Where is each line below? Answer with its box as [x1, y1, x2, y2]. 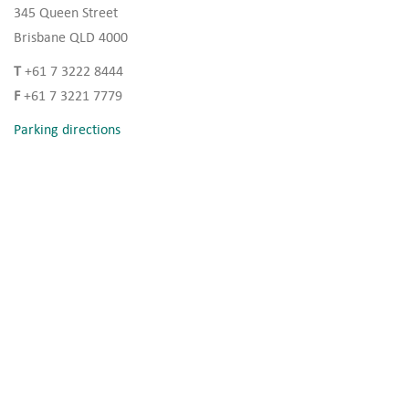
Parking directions [14, 121, 121, 137]
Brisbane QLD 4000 [14, 28, 128, 45]
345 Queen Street [14, 4, 118, 20]
